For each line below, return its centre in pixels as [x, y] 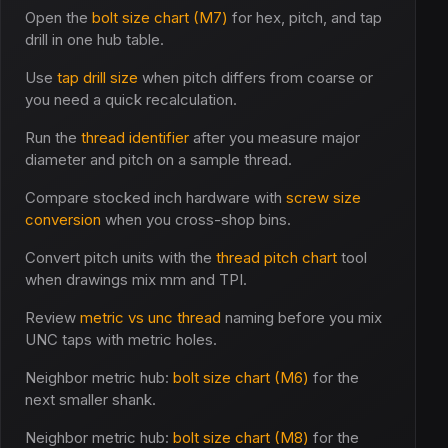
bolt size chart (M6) [241, 377]
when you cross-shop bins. [196, 219]
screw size [323, 197]
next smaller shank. [90, 399]
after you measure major [274, 137]
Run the [53, 137]
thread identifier [135, 137]
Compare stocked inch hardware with [155, 197]
